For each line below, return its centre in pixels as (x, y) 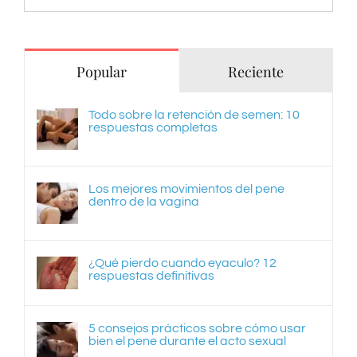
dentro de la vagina (144, 201)
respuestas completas (153, 127)
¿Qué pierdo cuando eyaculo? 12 (182, 263)
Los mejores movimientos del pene (186, 188)
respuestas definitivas (151, 275)
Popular (101, 71)
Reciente (255, 71)
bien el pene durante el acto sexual (187, 341)
